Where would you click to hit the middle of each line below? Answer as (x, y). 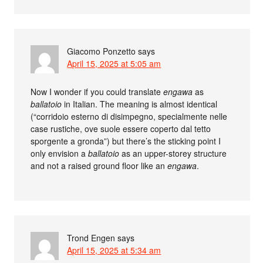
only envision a (60, 153)
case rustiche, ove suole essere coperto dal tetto (121, 128)
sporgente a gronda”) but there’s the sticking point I (126, 141)
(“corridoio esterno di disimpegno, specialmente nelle (129, 116)
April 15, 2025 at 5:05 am (114, 63)
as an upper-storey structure (173, 153)
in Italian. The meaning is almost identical (140, 104)
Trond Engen (91, 237)
